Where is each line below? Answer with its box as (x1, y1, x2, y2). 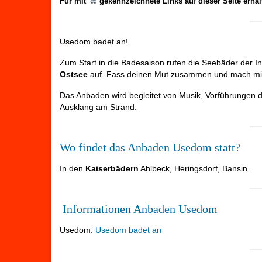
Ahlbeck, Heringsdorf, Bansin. (139, 164, 250, 174)
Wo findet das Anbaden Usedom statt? (60, 141, 240, 154)
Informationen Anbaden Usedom (60, 202, 218, 216)
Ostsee (60, 70, 88, 80)
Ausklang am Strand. (60, 102, 137, 112)
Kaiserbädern (85, 164, 139, 174)
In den (60, 164, 85, 174)
